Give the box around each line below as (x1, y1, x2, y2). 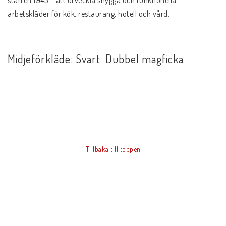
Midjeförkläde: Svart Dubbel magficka (8, 51, 184, 66)
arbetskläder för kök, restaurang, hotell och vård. (8, 8, 169, 19)
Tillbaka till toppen (85, 144, 141, 153)
